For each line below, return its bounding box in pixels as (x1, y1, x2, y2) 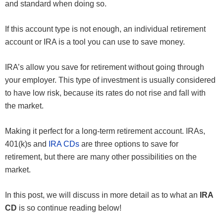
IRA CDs (49, 140, 79, 149)
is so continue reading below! (17, 204, 121, 213)
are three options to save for (79, 140, 178, 149)
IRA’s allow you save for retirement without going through (5, 63, 204, 72)
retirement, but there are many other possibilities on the (5, 153, 197, 162)
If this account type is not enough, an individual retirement (5, 25, 206, 34)
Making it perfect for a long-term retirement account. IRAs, (5, 127, 205, 136)
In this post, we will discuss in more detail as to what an (5, 191, 200, 200)
